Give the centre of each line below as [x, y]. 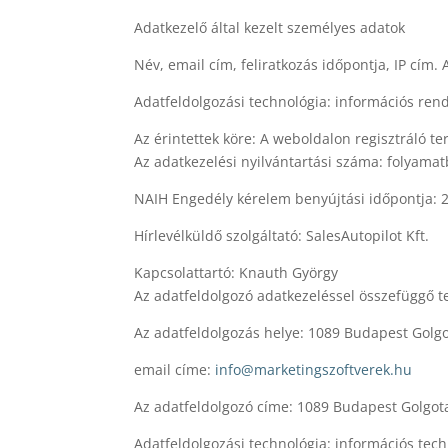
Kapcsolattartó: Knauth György [236, 272]
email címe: [175, 369]
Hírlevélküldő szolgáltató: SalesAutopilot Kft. [282, 235]
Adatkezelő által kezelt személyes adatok [270, 27]
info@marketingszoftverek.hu [314, 369]
